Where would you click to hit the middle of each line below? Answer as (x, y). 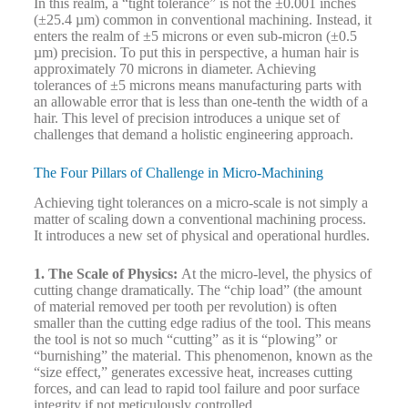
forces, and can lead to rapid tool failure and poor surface (196, 388)
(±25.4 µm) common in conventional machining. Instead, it (202, 20)
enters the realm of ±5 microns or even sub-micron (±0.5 (195, 36)
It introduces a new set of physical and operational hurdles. (201, 235)
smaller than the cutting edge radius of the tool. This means (202, 322)
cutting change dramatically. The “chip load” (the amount (197, 290)
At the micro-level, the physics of (274, 273)
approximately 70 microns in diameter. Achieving (174, 69)
